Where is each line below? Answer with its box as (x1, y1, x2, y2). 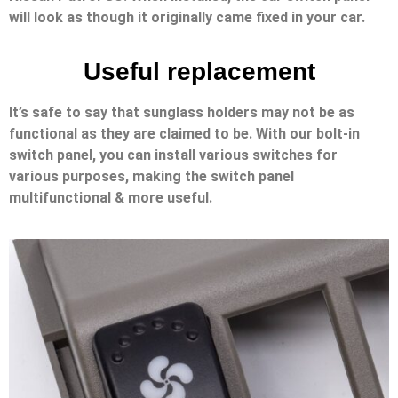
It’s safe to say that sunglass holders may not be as (9, 103, 354, 121)
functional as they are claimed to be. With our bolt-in (9, 124, 360, 142)
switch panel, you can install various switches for (9, 146, 338, 163)
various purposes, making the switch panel (9, 167, 294, 185)
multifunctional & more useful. (9, 188, 212, 206)
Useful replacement (83, 57, 315, 85)
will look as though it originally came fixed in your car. (9, 9, 365, 27)
